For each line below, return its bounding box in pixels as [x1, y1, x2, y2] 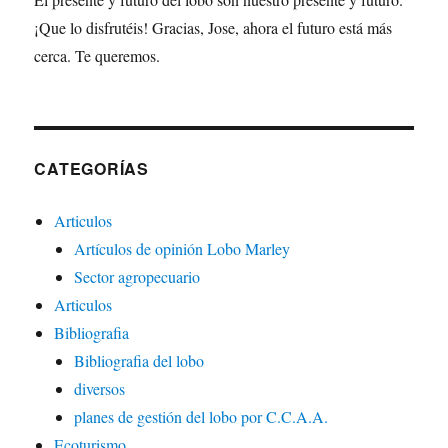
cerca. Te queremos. [34, 45, 161, 66]
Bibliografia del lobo [74, 350, 205, 371]
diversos [74, 378, 126, 399]
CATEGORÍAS [34, 157, 149, 180]
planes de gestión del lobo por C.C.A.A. [74, 406, 329, 427]
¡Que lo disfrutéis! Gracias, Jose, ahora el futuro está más [34, 17, 393, 38]
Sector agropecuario [74, 266, 201, 287]
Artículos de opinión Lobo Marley [74, 238, 291, 259]
